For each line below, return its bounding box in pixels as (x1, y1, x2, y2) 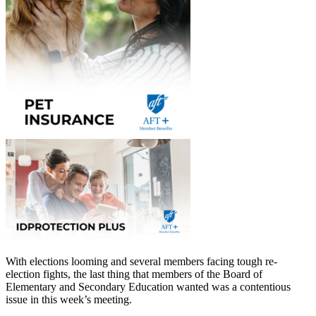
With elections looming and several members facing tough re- (6, 255, 277, 268)
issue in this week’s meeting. (6, 293, 132, 306)
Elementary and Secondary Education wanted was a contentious (6, 281, 291, 293)
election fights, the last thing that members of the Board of (6, 268, 262, 281)
